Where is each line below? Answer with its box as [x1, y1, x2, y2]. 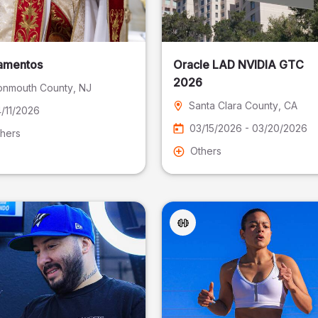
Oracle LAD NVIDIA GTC [173, 57, 305, 72]
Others [190, 145, 222, 157]
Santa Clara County [189, 99, 279, 111]
